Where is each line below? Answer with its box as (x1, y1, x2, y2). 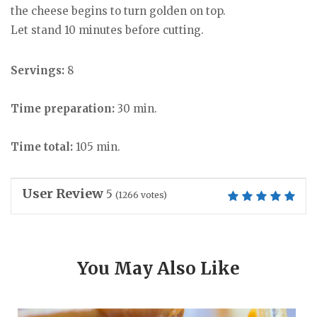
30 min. (115, 101, 157, 115)
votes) (139, 189, 167, 200)
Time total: (11, 139, 73, 154)
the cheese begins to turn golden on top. (11, 4, 226, 18)
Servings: (11, 63, 67, 77)
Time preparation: (11, 101, 115, 115)
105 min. (73, 139, 120, 154)
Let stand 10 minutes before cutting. (11, 23, 204, 38)
